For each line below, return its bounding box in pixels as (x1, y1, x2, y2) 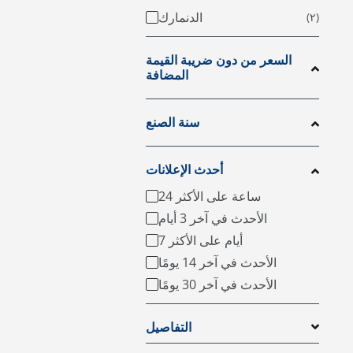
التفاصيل (146, 321, 191, 334)
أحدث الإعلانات (146, 163, 223, 176)
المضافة (146, 69, 188, 82)
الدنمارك (158, 9, 203, 26)
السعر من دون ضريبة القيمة (146, 54, 292, 67)
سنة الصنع (146, 116, 199, 129)
